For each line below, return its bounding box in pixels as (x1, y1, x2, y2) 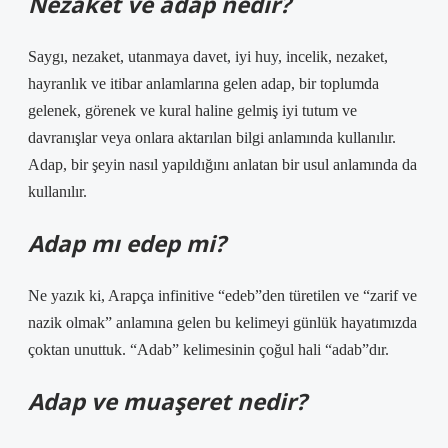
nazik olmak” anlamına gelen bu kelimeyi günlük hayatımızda (28, 314, 417, 331)
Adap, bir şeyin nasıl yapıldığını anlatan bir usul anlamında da (28, 156, 417, 173)
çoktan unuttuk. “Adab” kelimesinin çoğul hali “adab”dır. (28, 341, 389, 358)
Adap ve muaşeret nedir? (28, 386, 307, 417)
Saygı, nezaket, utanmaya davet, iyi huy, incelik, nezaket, (28, 48, 388, 65)
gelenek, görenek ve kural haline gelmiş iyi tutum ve (28, 102, 357, 119)
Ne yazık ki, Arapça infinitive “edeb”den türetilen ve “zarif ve (28, 287, 417, 304)
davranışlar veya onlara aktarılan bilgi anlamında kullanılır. (28, 129, 396, 146)
